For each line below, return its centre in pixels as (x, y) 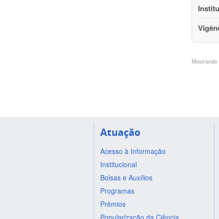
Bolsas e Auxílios (126, 177)
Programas (117, 190)
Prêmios (113, 204)
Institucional (118, 164)
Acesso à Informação (133, 151)
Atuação (120, 132)
